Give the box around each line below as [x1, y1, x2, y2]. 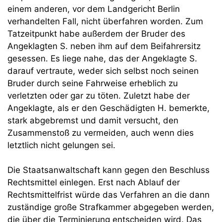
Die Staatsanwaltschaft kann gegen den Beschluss [7, 165, 210, 175]
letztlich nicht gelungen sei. [7, 140, 115, 150]
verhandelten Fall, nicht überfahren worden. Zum [7, 16, 203, 26]
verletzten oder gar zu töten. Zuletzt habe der [7, 90, 190, 101]
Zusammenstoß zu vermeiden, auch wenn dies [7, 127, 194, 138]
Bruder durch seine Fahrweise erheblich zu [7, 78, 178, 88]
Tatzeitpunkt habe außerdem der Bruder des [7, 28, 185, 39]
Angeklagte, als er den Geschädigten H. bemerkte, [7, 103, 210, 113]
